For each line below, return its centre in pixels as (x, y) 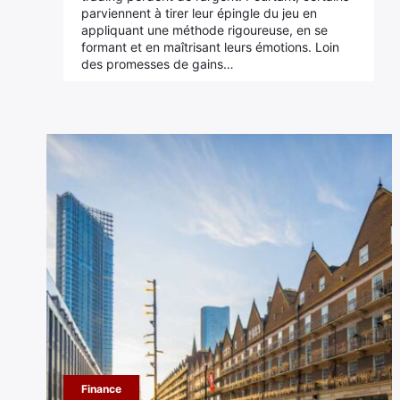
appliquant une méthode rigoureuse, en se (205, 30)
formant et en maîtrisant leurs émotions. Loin (211, 47)
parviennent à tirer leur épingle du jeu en (200, 13)
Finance (102, 389)
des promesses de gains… (158, 64)
